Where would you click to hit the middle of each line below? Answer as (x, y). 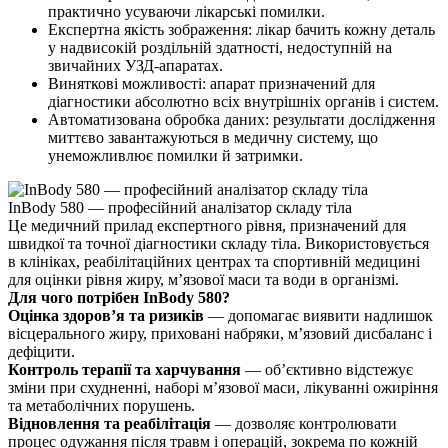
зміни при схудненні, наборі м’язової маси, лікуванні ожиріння (223, 387)
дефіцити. (41, 351)
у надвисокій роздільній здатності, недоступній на (220, 47)
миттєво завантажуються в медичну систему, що (213, 137)
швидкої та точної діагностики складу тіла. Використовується (218, 243)
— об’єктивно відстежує (327, 369)
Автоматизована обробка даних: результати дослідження (241, 119)
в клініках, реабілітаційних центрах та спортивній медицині (214, 261)
